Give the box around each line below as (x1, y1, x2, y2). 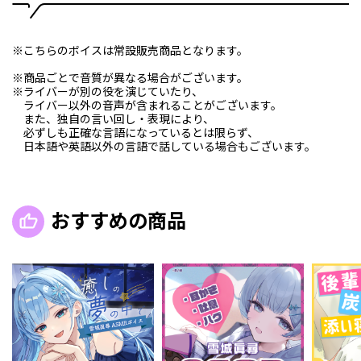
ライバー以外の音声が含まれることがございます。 (12, 98, 282, 112)
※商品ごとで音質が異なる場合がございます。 (12, 71, 248, 85)
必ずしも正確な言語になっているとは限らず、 (12, 126, 259, 139)
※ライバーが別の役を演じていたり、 (12, 85, 203, 98)
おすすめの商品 (51, 210, 186, 232)
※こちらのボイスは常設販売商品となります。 (12, 44, 248, 57)
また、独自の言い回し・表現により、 (12, 112, 214, 126)
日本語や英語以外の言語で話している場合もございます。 (12, 139, 316, 153)
